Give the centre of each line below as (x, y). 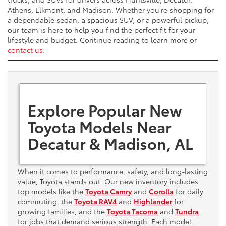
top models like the (51, 191)
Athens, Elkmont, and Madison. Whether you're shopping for (111, 9)
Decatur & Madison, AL (110, 143)
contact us (25, 50)
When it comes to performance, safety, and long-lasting (113, 171)
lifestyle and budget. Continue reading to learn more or (102, 40)
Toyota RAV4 (95, 202)
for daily (188, 191)
